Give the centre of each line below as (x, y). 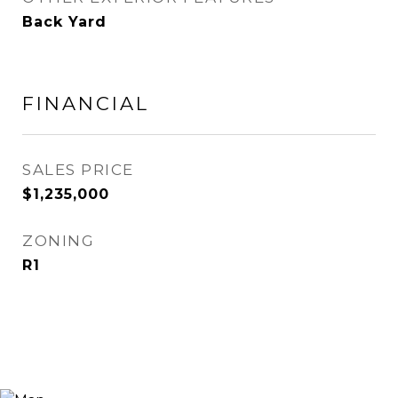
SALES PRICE (78, 170)
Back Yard (64, 22)
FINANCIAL (86, 103)
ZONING (58, 241)
